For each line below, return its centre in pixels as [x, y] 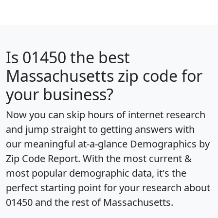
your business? [60, 94]
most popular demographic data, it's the [96, 173]
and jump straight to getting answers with [100, 129]
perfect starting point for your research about [108, 188]
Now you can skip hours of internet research [106, 115]
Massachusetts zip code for [104, 76]
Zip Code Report [42, 159]
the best [98, 57]
